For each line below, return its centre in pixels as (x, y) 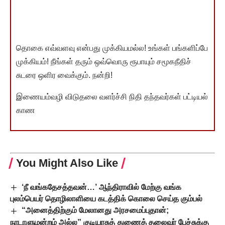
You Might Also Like (67, 163)
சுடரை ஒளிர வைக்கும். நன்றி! (64, 75)
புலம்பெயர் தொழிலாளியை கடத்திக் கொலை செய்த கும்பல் (106, 199)
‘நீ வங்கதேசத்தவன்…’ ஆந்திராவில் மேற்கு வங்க (102, 187)
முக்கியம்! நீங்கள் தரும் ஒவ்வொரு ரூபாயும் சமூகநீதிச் (104, 62)
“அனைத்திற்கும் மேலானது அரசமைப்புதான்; (95, 210)
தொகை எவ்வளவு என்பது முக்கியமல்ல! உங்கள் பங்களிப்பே (112, 48)
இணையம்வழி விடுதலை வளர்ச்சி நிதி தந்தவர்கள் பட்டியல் (112, 97)
